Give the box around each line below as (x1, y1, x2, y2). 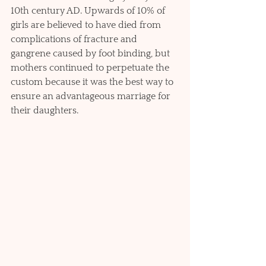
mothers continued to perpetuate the (11, 62, 172, 74)
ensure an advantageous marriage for (11, 91, 173, 102)
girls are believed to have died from (11, 20, 163, 31)
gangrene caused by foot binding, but (11, 48, 172, 59)
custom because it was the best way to (11, 77, 176, 88)
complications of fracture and (11, 34, 140, 45)
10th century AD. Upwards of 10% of (11, 5, 167, 17)
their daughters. (11, 105, 78, 116)
